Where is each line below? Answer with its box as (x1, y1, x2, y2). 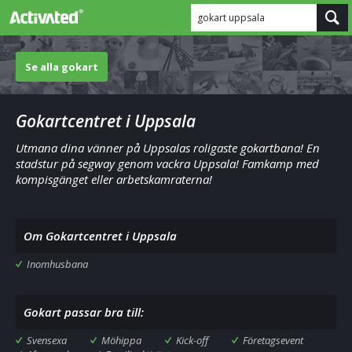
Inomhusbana (27, 257, 88, 271)
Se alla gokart (25, 60, 98, 74)
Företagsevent (243, 333, 303, 347)
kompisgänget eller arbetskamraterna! (16, 171, 212, 187)
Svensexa (27, 333, 67, 347)
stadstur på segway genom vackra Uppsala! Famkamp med (16, 156, 319, 171)
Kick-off (176, 333, 208, 347)
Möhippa (101, 333, 141, 347)
